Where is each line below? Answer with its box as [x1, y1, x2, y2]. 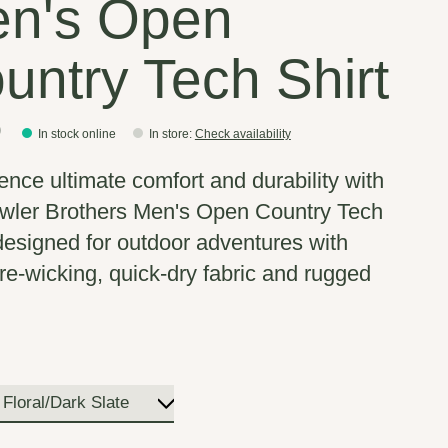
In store [148, 126, 189, 141]
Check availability [194, 126, 291, 141]
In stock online [37, 126, 116, 141]
